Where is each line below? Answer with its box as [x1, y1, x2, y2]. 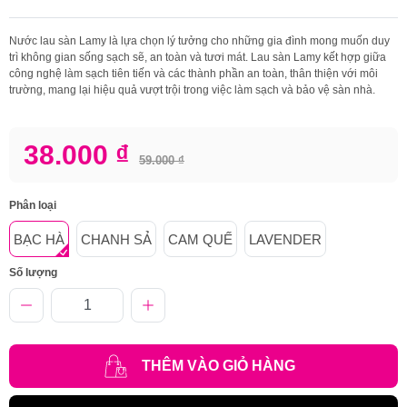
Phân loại [9, 198, 56, 212]
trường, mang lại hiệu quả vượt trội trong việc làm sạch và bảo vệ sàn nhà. [9, 83, 375, 96]
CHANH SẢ [81, 231, 152, 247]
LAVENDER [249, 231, 322, 247]
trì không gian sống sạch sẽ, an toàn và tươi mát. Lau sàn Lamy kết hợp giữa [9, 50, 386, 64]
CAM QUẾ [168, 231, 233, 247]
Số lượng [9, 265, 57, 279]
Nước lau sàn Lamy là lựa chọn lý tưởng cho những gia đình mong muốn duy [9, 34, 390, 47]
